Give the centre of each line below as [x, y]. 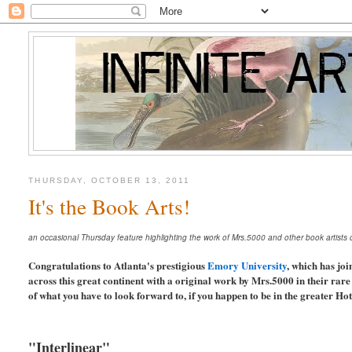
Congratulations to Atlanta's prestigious [118, 266]
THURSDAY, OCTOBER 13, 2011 [110, 181]
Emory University [247, 266]
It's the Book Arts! [110, 207]
